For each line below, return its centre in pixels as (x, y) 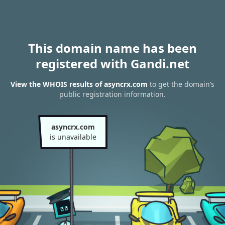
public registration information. (113, 94)
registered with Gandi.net (113, 64)
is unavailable (73, 137)
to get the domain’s (181, 84)
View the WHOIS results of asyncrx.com (79, 84)
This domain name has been (113, 48)
